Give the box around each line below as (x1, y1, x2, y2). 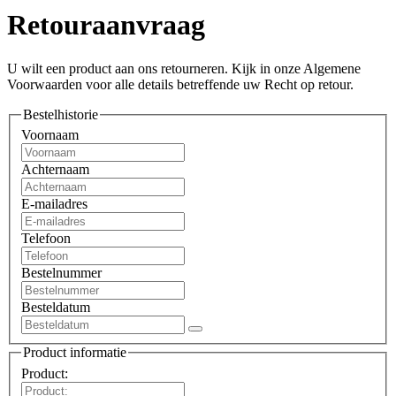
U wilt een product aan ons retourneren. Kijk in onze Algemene (7, 60, 361, 76)
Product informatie (23, 345, 126, 361)
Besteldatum (21, 300, 90, 316)
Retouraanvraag (7, 9, 205, 42)
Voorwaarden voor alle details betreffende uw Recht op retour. (7, 76, 354, 92)
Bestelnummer (21, 265, 102, 281)
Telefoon (21, 231, 71, 247)
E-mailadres (21, 196, 88, 212)
